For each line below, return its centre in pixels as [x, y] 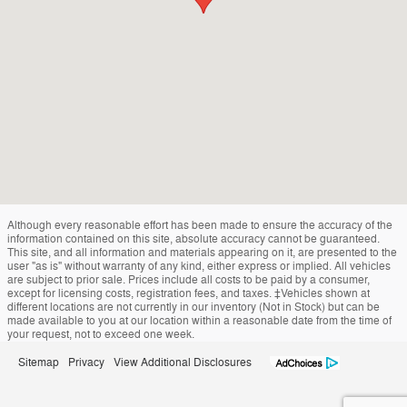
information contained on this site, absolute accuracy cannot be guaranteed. [194, 238]
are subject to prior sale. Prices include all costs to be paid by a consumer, [189, 279]
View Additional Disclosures [183, 362]
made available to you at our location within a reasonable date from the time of [199, 320]
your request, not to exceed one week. [101, 334]
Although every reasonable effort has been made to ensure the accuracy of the [200, 225]
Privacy [86, 362]
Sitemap [39, 362]
